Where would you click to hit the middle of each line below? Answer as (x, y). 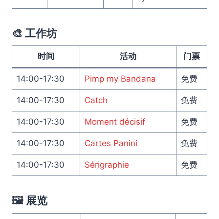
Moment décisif (115, 122)
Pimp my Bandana (120, 79)
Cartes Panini (111, 143)
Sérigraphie (107, 165)
